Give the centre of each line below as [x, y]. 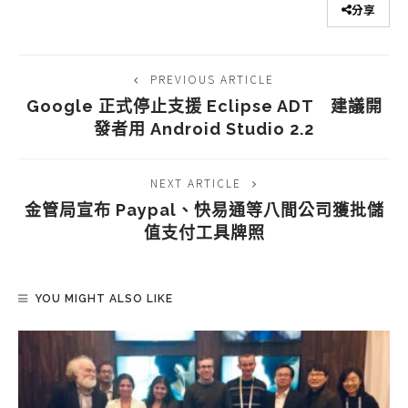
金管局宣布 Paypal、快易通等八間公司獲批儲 [204, 209]
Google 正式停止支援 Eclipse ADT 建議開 [204, 106]
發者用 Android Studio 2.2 [204, 128]
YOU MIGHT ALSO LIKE [104, 298]
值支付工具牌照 [204, 232]
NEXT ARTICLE [196, 182]
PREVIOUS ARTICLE [212, 78]
